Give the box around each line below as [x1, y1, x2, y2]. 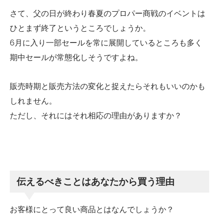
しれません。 [10, 96, 57, 106]
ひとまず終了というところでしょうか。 [10, 23, 151, 33]
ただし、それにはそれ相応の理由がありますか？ [10, 110, 182, 120]
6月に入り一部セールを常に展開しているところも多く [10, 38, 202, 47]
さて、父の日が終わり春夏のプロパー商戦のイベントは [10, 8, 205, 18]
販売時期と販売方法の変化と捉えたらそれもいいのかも [10, 81, 205, 91]
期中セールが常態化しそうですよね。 [10, 52, 143, 62]
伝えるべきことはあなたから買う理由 [17, 176, 175, 187]
